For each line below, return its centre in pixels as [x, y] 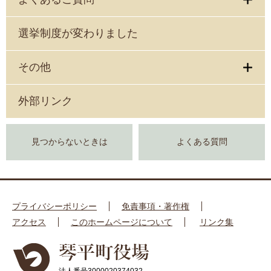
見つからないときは [69, 142]
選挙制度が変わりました [78, 33]
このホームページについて [122, 222]
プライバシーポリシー [54, 206]
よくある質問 [202, 142]
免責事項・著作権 [155, 206]
